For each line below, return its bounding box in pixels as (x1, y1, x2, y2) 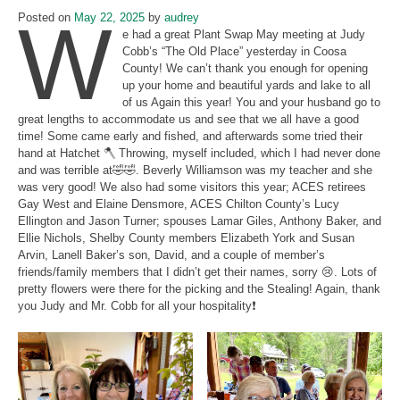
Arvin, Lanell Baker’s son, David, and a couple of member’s (18, 248, 325, 262)
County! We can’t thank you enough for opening (122, 62, 369, 76)
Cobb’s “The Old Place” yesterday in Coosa (122, 45, 347, 59)
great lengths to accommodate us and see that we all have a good (18, 112, 359, 127)
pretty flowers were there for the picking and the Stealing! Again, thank (18, 282, 380, 296)
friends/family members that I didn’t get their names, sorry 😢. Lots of (18, 265, 377, 279)
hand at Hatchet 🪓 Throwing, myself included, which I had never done (18, 146, 380, 161)
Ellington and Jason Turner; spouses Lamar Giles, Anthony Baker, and (18, 214, 381, 229)
